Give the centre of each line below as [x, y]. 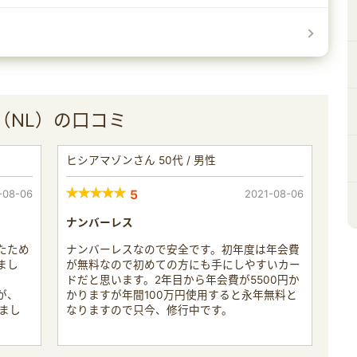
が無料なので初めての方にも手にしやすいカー [183, 265]
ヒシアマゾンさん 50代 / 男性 [141, 160]
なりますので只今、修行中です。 [149, 310]
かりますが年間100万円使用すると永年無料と [182, 295]
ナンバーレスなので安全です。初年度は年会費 [183, 249]
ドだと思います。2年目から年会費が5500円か [183, 280]
